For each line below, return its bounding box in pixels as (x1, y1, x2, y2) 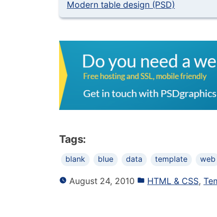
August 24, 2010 (67, 176, 135, 186)
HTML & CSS (147, 176, 199, 186)
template (155, 155, 187, 164)
